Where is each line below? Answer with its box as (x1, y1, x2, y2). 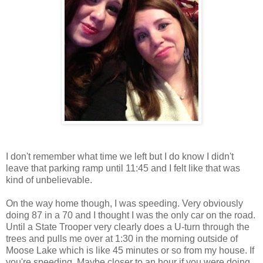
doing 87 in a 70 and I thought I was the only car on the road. (6, 210, 255, 220)
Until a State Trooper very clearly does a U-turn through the (6, 221, 249, 232)
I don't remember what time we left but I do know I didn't (6, 151, 234, 161)
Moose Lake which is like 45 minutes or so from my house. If (6, 245, 254, 255)
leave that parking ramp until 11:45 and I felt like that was (6, 163, 240, 173)
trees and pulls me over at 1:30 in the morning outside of (6, 233, 238, 244)
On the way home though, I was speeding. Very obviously (6, 198, 243, 208)
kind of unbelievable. (6, 174, 92, 185)
